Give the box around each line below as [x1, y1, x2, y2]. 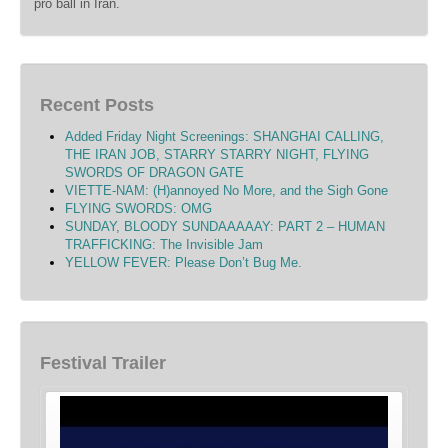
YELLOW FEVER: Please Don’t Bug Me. [65, 255, 302, 271]
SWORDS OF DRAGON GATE [65, 165, 244, 181]
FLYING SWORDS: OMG [65, 201, 212, 217]
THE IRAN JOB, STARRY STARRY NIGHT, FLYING [65, 147, 369, 163]
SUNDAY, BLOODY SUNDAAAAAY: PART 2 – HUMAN [65, 219, 385, 235]
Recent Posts [40, 95, 154, 116]
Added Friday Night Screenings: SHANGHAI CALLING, [65, 129, 384, 145]
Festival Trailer [40, 353, 166, 374]
